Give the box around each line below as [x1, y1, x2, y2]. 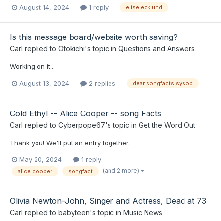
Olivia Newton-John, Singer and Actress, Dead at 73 [10, 195, 206, 206]
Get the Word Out [139, 120, 195, 129]
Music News [123, 208, 162, 217]
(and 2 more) [103, 166, 141, 174]
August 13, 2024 [19, 79, 69, 87]
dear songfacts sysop [133, 80, 193, 87]
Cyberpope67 [58, 120, 105, 129]
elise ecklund [126, 4, 162, 11]
